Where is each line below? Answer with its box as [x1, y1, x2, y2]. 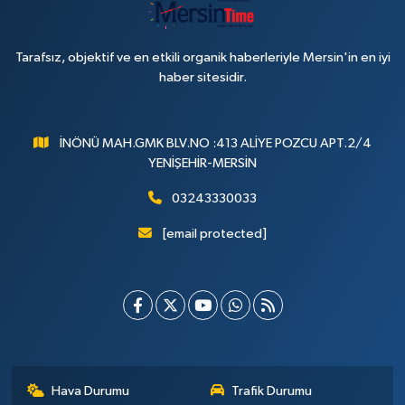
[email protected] [162, 227, 267, 241]
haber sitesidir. [158, 71, 247, 85]
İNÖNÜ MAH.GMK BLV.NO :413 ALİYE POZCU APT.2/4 [59, 137, 372, 151]
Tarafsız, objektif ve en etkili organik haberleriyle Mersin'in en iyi [14, 51, 391, 65]
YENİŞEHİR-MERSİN [148, 156, 257, 171]
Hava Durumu [52, 384, 130, 399]
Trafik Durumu [231, 384, 312, 399]
